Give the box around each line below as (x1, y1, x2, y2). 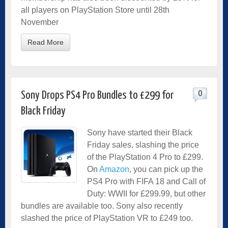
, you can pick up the (129, 164, 203, 174)
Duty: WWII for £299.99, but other (87, 189, 206, 198)
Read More (27, 38, 64, 46)
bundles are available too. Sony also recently (21, 201, 183, 210)
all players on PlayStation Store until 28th (21, 5, 169, 14)
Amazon (99, 164, 129, 174)
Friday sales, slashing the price (87, 140, 199, 149)
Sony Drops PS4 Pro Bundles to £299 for (21, 89, 174, 101)
